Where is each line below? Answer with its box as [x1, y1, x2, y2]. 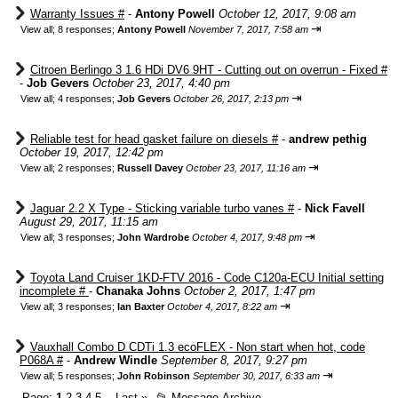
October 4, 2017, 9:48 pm [192, 232, 302, 243]
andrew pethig [289, 132, 367, 146]
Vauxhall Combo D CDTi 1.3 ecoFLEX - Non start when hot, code [30, 340, 365, 354]
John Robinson [117, 370, 190, 381]
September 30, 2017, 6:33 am [193, 370, 320, 381]
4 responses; [58, 93, 117, 104]
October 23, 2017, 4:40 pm [92, 76, 230, 90]
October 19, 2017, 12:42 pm [20, 146, 163, 159]
